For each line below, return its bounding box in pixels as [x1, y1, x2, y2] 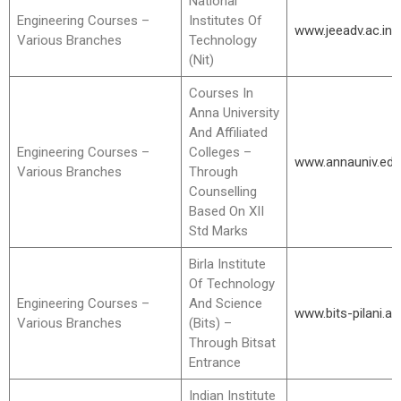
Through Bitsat [188, 335, 276, 351]
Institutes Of [188, 13, 262, 29]
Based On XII [188, 203, 264, 219]
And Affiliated [188, 124, 268, 141]
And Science [188, 295, 262, 311]
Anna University [188, 105, 279, 121]
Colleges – [188, 144, 252, 160]
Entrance [188, 354, 241, 371]
